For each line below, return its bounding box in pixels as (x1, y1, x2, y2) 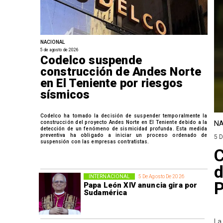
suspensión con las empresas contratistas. (40, 138, 149, 144)
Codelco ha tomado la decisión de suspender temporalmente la (40, 112, 208, 118)
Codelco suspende (40, 53, 142, 68)
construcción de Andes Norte (40, 65, 202, 79)
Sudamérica (83, 188, 127, 197)
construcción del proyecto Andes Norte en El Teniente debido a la (40, 119, 208, 125)
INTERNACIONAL (88, 173, 130, 179)
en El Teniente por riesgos (40, 76, 183, 91)
